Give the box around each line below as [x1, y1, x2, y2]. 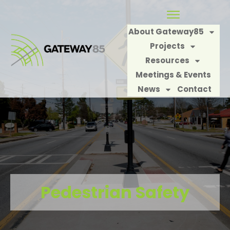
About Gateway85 [128, 26, 204, 37]
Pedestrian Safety [41, 181, 189, 204]
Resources [145, 55, 190, 66]
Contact [177, 84, 212, 94]
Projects [150, 41, 185, 51]
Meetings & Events [136, 69, 212, 80]
